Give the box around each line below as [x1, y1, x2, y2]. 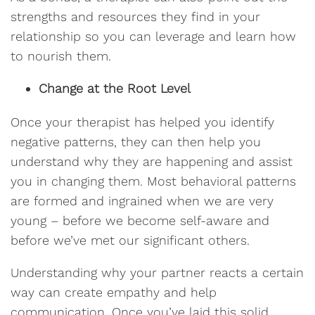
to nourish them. [11, 49, 111, 63]
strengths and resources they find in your [11, 9, 260, 24]
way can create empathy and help [11, 285, 217, 300]
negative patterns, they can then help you [11, 134, 261, 149]
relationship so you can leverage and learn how [11, 29, 296, 44]
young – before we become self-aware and [11, 213, 269, 228]
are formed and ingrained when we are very [11, 193, 274, 208]
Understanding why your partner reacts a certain [11, 265, 304, 280]
